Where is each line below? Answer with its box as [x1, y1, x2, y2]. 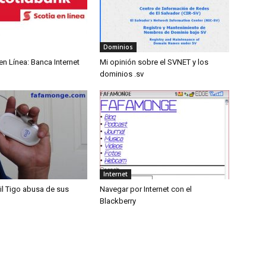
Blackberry [100, 196, 136, 205]
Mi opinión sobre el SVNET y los [100, 57, 208, 66]
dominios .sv [100, 69, 144, 78]
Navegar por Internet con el [100, 184, 192, 194]
